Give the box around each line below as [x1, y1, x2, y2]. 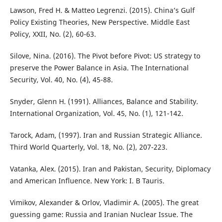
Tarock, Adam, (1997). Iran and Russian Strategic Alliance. [9, 130, 202, 140]
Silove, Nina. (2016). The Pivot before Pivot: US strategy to [9, 51, 200, 61]
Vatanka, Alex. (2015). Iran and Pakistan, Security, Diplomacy [9, 164, 211, 174]
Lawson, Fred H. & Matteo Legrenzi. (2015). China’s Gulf [9, 5, 195, 15]
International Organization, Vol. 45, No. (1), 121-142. [9, 109, 183, 118]
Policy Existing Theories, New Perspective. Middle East [9, 17, 190, 27]
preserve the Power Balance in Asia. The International [9, 63, 189, 73]
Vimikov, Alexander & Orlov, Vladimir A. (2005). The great [9, 198, 199, 208]
